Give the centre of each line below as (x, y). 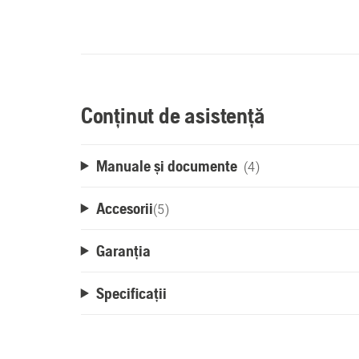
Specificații (131, 293)
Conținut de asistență (173, 115)
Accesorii (124, 208)
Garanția (123, 250)
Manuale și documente (166, 165)
